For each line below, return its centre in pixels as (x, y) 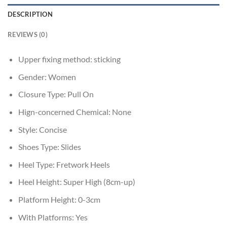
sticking (107, 59)
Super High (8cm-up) (99, 182)
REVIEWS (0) (28, 35)
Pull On (80, 94)
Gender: (33, 77)
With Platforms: (47, 217)
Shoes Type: (39, 147)
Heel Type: (37, 164)
